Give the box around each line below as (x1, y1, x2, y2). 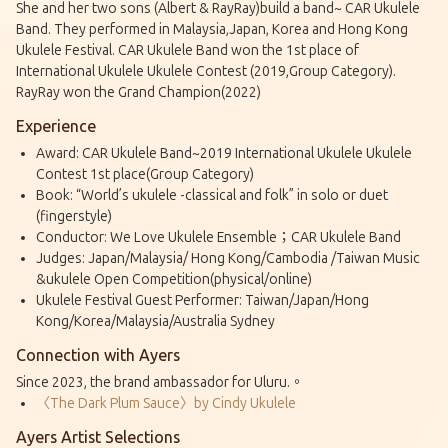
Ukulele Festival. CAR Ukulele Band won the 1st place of (16, 41, 359, 59)
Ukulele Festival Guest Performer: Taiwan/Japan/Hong (36, 291, 369, 309)
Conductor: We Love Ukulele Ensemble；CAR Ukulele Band (36, 228, 401, 246)
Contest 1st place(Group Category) (36, 165, 254, 183)
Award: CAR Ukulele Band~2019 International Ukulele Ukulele (36, 144, 412, 162)
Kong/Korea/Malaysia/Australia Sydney (36, 312, 275, 330)
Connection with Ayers (16, 345, 180, 365)
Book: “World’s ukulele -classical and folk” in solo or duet (36, 186, 388, 204)
